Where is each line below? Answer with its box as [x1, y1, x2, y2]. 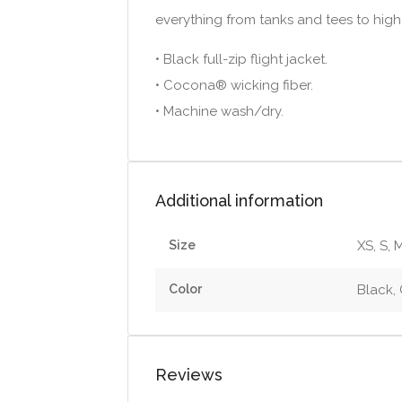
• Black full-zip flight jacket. [155, 51, 328, 68]
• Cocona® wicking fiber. [155, 77, 313, 94]
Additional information [155, 191, 323, 211]
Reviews [155, 365, 223, 385]
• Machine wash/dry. [155, 103, 284, 120]
